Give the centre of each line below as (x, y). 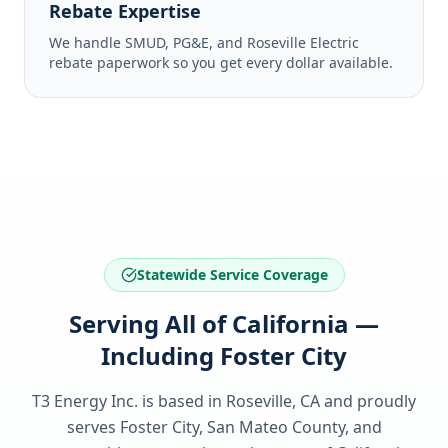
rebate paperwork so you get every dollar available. (221, 62)
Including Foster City (224, 355)
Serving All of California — (224, 323)
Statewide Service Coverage (232, 274)
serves (93, 427)
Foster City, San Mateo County (232, 427)
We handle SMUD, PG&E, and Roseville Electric (204, 42)
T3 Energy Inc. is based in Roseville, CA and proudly (224, 401)
